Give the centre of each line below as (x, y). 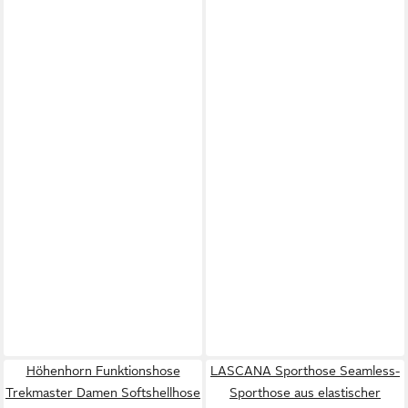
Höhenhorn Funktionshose (103, 370)
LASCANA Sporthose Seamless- (305, 370)
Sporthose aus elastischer (305, 392)
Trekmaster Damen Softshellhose (103, 392)
